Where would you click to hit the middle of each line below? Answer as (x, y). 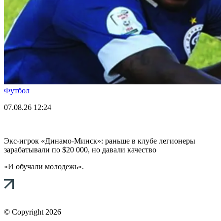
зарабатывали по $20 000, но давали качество (80, 149)
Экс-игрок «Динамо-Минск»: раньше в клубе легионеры (100, 141)
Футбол (17, 90)
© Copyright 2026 (33, 212)
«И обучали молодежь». (44, 166)
